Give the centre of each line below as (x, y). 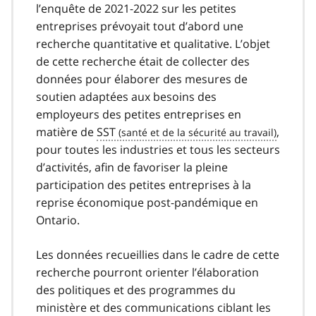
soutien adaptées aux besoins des (126, 96)
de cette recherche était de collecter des (143, 61)
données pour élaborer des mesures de (142, 79)
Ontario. (58, 220)
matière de (66, 132)
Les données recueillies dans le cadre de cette (158, 254)
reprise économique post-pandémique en (147, 202)
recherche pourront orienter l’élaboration (147, 272)
